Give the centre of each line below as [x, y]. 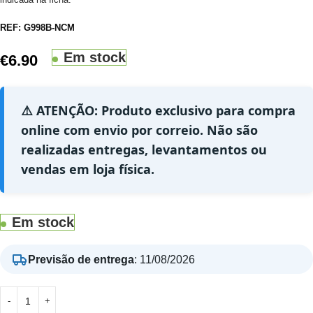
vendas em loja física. [88, 169]
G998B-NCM [49, 28]
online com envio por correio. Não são [139, 130]
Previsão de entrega [81, 259]
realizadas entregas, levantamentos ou [144, 150]
